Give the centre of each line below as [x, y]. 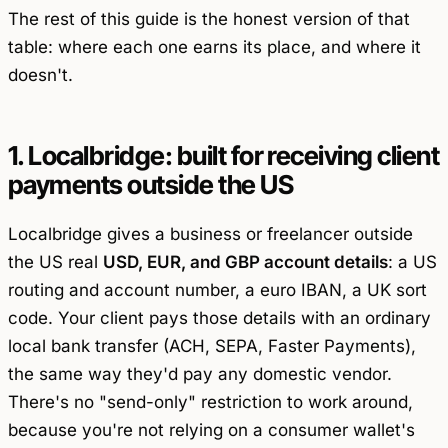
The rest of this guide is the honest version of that [209, 18]
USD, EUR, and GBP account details [245, 262]
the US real [55, 262]
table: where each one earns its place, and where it [214, 46]
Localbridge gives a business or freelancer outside [210, 234]
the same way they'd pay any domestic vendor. [200, 374]
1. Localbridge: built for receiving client [224, 155]
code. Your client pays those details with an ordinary [219, 318]
